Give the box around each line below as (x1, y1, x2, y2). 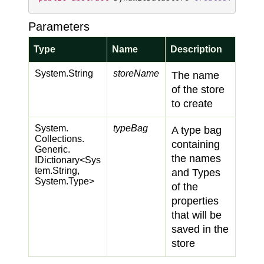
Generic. (35, 144, 70, 154)
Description (170, 44, 222, 54)
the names (171, 153, 221, 164)
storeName (113, 68, 159, 78)
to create (171, 98, 213, 110)
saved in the (171, 223, 229, 235)
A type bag (171, 124, 222, 136)
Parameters (28, 20, 90, 33)
